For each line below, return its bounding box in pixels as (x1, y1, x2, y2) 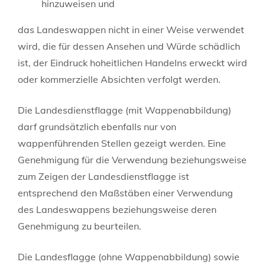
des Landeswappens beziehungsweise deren (18, 203, 216, 215)
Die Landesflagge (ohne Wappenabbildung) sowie (18, 250, 240, 263)
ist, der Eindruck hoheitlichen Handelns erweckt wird (18, 56, 247, 69)
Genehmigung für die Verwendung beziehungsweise (18, 153, 247, 166)
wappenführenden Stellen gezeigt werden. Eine (18, 137, 226, 149)
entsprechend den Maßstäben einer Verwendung (18, 186, 233, 199)
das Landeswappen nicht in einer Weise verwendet (18, 23, 244, 35)
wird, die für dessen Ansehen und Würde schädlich (18, 40, 240, 52)
